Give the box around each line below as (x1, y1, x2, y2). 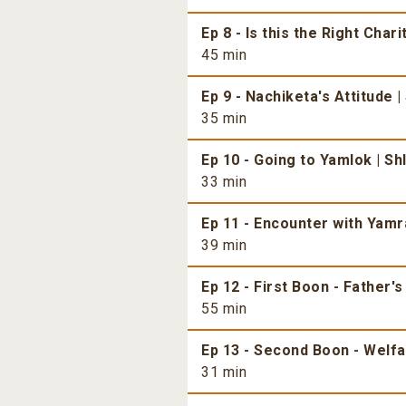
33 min (201, 173, 246, 191)
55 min (201, 300, 246, 318)
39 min (201, 237, 246, 255)
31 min (201, 363, 246, 382)
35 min (201, 110, 246, 128)
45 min (201, 46, 246, 64)
